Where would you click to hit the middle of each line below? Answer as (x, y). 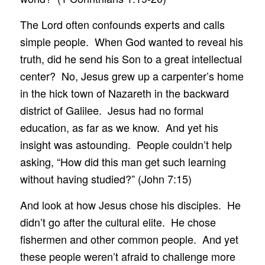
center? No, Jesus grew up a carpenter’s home (132, 76)
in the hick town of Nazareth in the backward (124, 93)
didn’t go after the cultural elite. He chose (118, 222)
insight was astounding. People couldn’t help (126, 145)
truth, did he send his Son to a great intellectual (131, 59)
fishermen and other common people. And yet (129, 239)
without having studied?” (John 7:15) (106, 179)
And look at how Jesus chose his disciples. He (130, 205)
